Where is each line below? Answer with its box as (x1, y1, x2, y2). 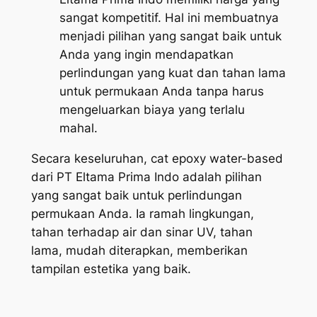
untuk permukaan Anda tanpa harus (59, 83, 264, 98)
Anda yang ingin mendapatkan (59, 47, 234, 62)
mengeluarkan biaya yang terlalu (59, 102, 245, 117)
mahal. (59, 120, 98, 135)
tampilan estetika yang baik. (30, 261, 191, 276)
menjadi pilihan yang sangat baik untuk (59, 28, 282, 43)
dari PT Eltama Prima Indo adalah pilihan (30, 169, 262, 184)
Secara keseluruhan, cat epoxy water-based (30, 151, 283, 166)
